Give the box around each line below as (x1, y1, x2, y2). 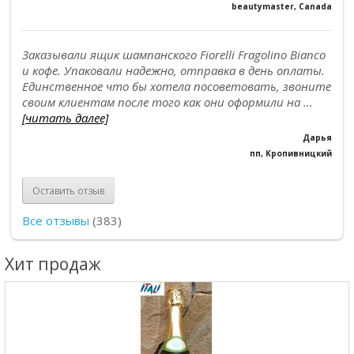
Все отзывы (22, 213, 89, 228)
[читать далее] (22, 110, 108, 126)
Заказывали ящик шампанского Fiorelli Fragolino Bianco (22, 47, 326, 62)
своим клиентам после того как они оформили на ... (22, 94, 313, 110)
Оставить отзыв (32, 183, 104, 198)
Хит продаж (5, 253, 101, 275)
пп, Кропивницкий (250, 148, 332, 159)
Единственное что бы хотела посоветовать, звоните (22, 78, 331, 94)
